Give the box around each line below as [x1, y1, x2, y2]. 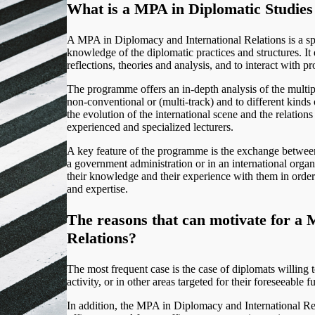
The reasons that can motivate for [67, 211, 290, 229]
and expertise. [67, 183, 128, 195]
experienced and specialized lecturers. [67, 121, 233, 134]
